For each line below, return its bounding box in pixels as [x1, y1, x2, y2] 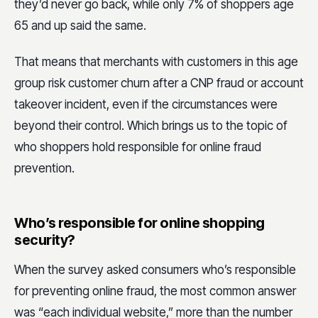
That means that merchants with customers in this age [14, 55, 298, 70]
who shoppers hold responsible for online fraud [14, 140, 261, 155]
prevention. [14, 161, 75, 176]
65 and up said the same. [14, 18, 146, 33]
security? [14, 231, 75, 249]
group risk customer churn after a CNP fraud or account [14, 76, 304, 91]
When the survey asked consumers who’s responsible [14, 263, 296, 278]
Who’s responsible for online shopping [14, 214, 265, 232]
